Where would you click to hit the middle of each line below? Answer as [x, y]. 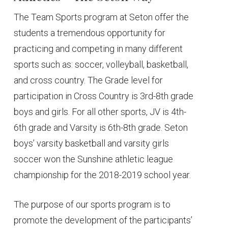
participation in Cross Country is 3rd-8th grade [104, 96]
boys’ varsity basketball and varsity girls [92, 143]
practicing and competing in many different [98, 48]
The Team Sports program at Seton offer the [102, 17]
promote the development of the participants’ [103, 220]
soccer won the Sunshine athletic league [94, 159]
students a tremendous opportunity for [90, 33]
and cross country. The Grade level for [89, 80]
